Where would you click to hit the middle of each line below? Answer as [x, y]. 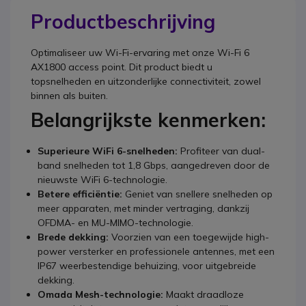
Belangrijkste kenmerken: [148, 120]
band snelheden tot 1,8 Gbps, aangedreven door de [154, 165]
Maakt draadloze [204, 294]
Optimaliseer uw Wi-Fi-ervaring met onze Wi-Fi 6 [140, 52]
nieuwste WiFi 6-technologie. [102, 179]
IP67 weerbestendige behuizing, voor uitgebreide [147, 265]
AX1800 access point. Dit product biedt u [122, 67]
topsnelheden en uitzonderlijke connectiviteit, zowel [146, 81]
